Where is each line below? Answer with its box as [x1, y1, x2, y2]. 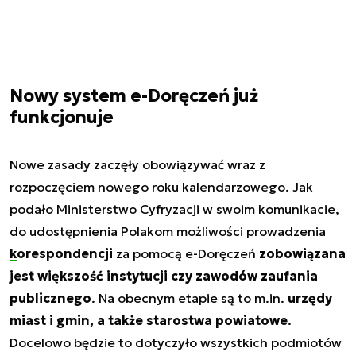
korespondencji [10, 246, 113, 262]
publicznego [10, 290, 91, 307]
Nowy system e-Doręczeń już [10, 85, 258, 107]
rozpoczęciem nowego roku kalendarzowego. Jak [10, 179, 313, 195]
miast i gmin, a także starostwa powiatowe [10, 312, 288, 329]
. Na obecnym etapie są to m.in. [91, 290, 288, 307]
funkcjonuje [10, 106, 114, 129]
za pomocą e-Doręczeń [113, 246, 259, 262]
